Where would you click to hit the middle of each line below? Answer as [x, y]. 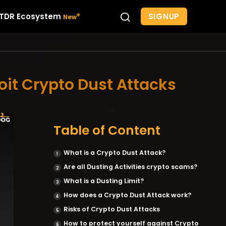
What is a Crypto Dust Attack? [115, 153]
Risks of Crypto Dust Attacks [112, 209]
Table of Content [107, 130]
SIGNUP [164, 16]
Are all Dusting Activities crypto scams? [130, 167]
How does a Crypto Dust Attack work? [127, 195]
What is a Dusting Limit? [104, 181]
